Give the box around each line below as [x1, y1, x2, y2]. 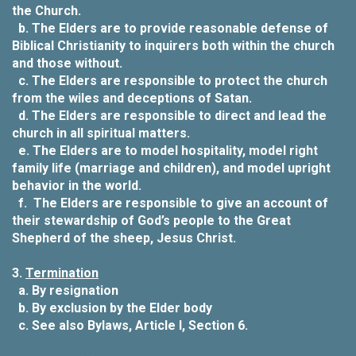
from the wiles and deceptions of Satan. [12, 91, 252, 106]
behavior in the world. [12, 178, 141, 193]
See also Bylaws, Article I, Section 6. [32, 318, 248, 333]
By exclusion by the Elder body [32, 300, 212, 315]
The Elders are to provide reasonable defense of [32, 21, 328, 36]
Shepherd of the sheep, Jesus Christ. [12, 230, 236, 246]
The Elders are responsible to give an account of [33, 195, 328, 211]
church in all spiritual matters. [12, 126, 190, 141]
